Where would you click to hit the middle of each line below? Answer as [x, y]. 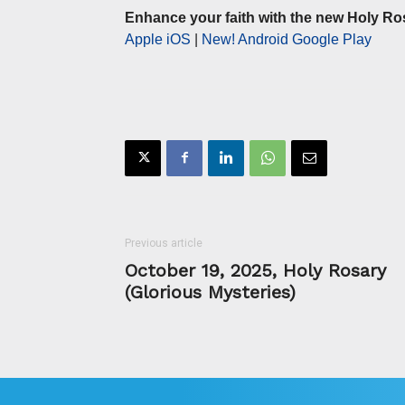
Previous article [164, 243]
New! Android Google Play [287, 39]
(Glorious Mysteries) [210, 292]
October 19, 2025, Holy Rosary [255, 270]
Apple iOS [158, 39]
